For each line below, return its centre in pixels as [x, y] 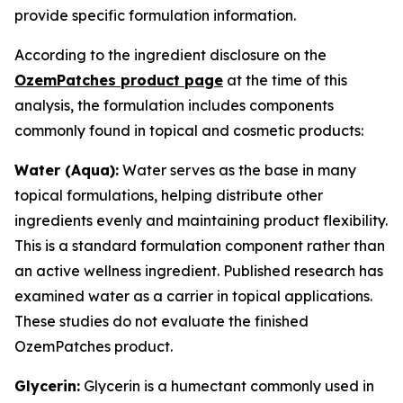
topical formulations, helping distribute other [169, 195]
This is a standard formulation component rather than [200, 246]
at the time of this [285, 80]
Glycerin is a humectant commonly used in [227, 386]
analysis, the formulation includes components [174, 105]
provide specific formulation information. [155, 15]
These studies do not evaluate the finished [161, 321]
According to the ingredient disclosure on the [170, 55]
